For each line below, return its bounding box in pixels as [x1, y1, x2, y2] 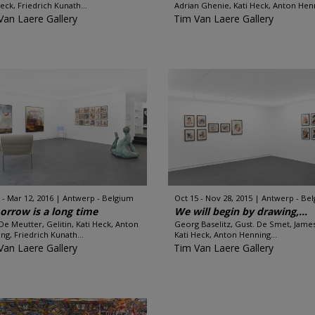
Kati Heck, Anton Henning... [174, 229, 277, 240]
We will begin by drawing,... [174, 205, 307, 218]
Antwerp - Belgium [63, 193, 134, 203]
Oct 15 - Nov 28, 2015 [174, 193, 252, 203]
